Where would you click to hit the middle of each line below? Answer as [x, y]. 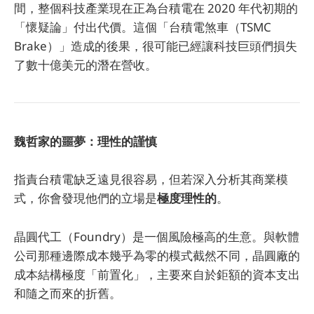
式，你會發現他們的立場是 [86, 198]
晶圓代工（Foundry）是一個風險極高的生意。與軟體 [157, 236]
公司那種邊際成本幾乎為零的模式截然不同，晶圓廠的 [157, 255]
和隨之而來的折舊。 [68, 293]
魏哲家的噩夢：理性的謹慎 [86, 142]
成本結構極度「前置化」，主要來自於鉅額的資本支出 [157, 274]
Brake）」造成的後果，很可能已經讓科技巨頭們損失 [156, 46]
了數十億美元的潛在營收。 [86, 64]
